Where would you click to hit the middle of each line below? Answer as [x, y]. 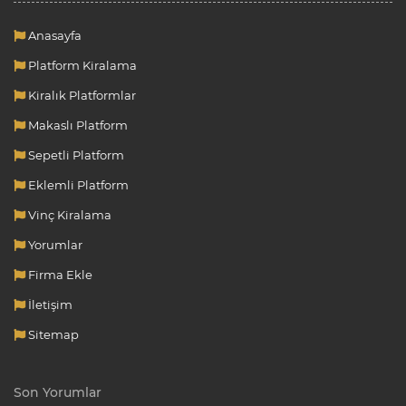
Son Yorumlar [58, 392]
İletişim [49, 304]
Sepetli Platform [75, 155]
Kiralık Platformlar [81, 95]
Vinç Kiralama [68, 214]
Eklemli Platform [77, 184]
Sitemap [52, 334]
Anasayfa [53, 35]
